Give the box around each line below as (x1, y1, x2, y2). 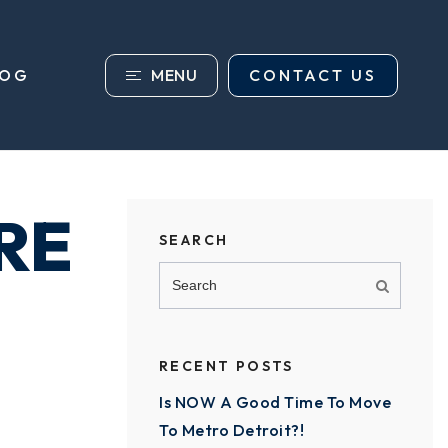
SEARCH (159, 231, 229, 249)
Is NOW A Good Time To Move (159, 392, 391, 412)
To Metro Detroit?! (159, 420, 304, 440)
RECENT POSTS (159, 357, 294, 375)
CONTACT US (248, 64, 377, 85)
